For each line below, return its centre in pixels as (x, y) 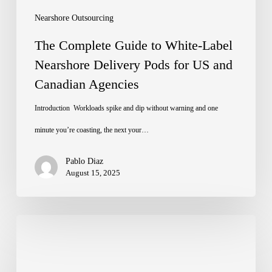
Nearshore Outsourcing (74, 18)
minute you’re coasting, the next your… (91, 130)
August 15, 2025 (93, 172)
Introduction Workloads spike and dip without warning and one (126, 108)
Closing (32, 225)
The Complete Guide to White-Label (133, 45)
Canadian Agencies (87, 84)
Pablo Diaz (84, 161)
